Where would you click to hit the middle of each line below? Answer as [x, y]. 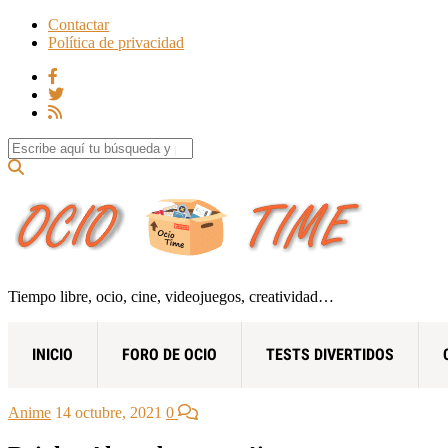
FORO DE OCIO [169, 354]
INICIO [52, 354]
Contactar [78, 24]
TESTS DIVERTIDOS [330, 354]
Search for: [41, 145]
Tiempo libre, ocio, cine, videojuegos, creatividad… [171, 296]
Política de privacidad [116, 42]
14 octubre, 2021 [108, 412]
